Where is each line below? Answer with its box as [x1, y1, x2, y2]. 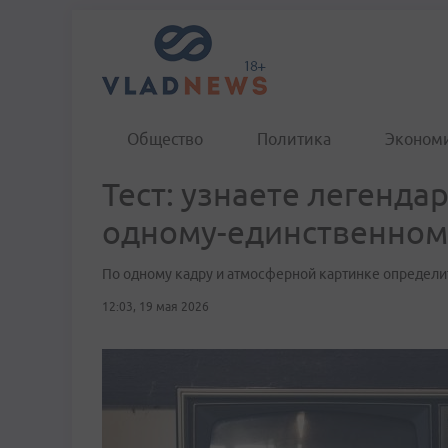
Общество [127, 130, 203, 148]
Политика [257, 130, 331, 148]
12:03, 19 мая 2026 [102, 300, 209, 313]
